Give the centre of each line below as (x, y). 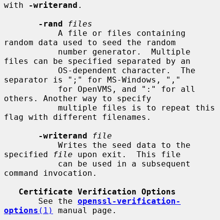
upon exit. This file (127, 154)
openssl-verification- (129, 201)
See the (58, 201)
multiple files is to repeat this (31, 108)
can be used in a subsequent (31, 164)
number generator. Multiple (31, 52)
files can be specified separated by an (97, 61)
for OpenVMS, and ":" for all (31, 89)
